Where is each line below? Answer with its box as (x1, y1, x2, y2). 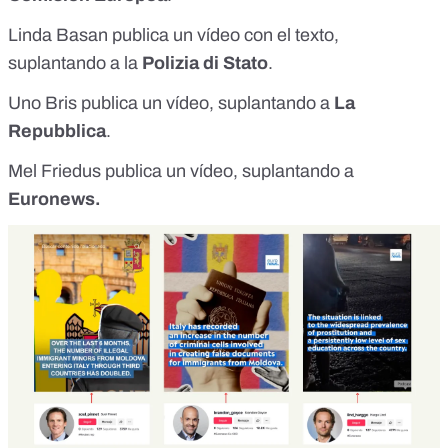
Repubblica (8, 120, 106, 141)
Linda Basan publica (8, 24, 173, 45)
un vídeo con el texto (173, 24, 334, 45)
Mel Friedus (8, 160, 105, 181)
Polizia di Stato (138, 52, 268, 73)
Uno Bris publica (8, 92, 142, 113)
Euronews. (8, 188, 101, 209)
